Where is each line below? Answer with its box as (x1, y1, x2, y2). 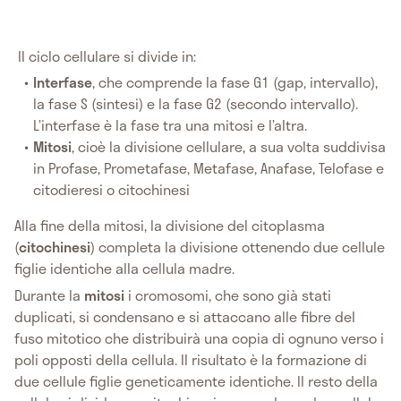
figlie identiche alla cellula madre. (14, 257, 235, 280)
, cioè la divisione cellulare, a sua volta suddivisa (72, 135, 387, 158)
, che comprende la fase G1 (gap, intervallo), (92, 71, 379, 94)
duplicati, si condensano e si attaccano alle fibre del (14, 304, 355, 328)
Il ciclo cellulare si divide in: (14, 45, 196, 68)
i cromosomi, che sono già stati (124, 283, 331, 306)
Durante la (14, 283, 84, 306)
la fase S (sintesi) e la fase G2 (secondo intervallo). (33, 92, 359, 115)
